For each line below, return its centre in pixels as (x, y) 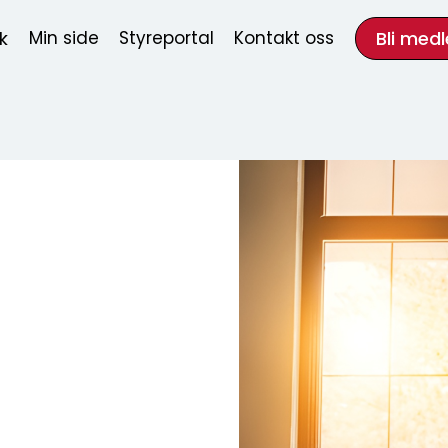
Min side (63, 39)
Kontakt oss (284, 39)
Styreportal (166, 39)
